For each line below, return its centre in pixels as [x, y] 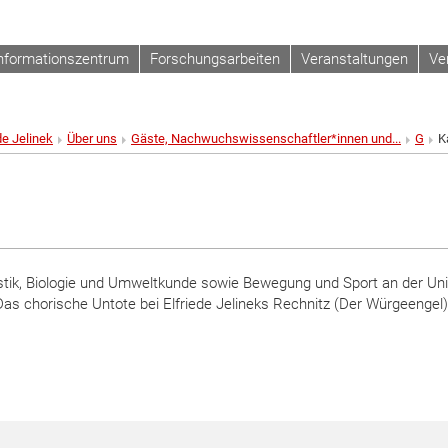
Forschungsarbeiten [215, 58]
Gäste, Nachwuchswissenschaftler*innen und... [266, 138]
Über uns [92, 138]
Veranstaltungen [354, 58]
